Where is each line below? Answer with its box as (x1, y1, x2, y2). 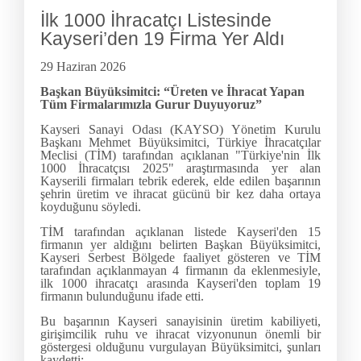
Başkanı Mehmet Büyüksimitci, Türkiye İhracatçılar (40, 135, 321, 150)
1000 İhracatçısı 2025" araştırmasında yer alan (40, 161, 321, 176)
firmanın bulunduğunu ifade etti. (40, 289, 204, 304)
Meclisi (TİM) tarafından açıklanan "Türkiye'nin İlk (40, 148, 321, 163)
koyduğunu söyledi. (40, 200, 141, 214)
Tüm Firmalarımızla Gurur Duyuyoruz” (40, 98, 262, 112)
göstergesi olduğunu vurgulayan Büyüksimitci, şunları (40, 340, 321, 355)
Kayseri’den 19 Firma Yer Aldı (40, 28, 284, 50)
